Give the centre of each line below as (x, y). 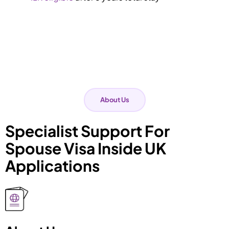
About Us (114, 99)
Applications (52, 165)
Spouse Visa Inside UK (86, 148)
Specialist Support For (87, 131)
